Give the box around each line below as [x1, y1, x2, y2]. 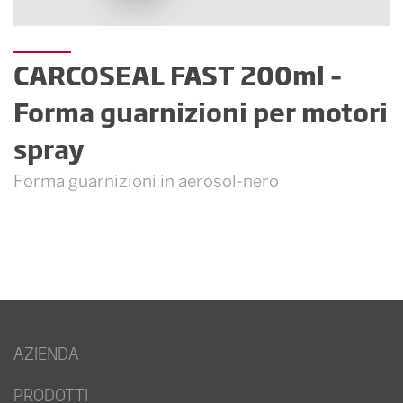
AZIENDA [13, 341, 79, 365]
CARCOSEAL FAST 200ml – [13, 56, 342, 94]
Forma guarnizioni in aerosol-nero [13, 175, 279, 192]
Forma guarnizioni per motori [13, 93, 388, 130]
